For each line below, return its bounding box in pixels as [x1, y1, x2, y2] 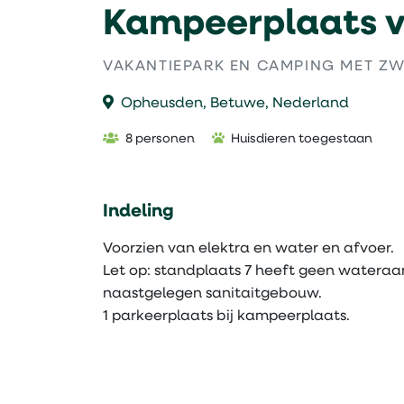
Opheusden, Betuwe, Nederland [121, 96, 349, 111]
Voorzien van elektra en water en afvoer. [103, 242, 394, 256]
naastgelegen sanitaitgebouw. [103, 287, 322, 301]
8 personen [123, 133, 195, 146]
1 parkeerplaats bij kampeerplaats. [103, 309, 350, 324]
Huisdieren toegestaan [228, 133, 372, 146]
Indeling [103, 203, 174, 221]
